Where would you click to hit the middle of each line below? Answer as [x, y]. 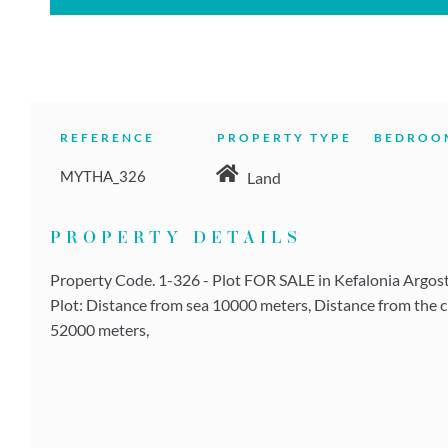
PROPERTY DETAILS [176, 239]
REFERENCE [107, 138]
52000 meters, [99, 330]
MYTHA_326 [103, 176]
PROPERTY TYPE [284, 138]
